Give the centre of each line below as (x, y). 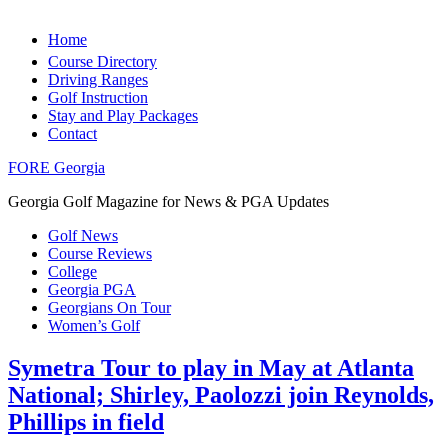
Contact (72, 133)
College (72, 271)
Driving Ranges (98, 79)
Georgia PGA (92, 289)
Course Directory (102, 61)
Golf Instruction (98, 97)
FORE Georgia (56, 167)
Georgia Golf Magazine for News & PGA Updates (168, 201)
